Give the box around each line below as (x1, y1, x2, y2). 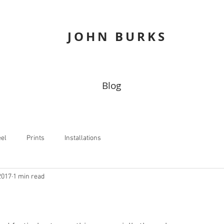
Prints (26, 133, 44, 142)
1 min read (13, 172, 44, 181)
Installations (64, 133, 101, 142)
